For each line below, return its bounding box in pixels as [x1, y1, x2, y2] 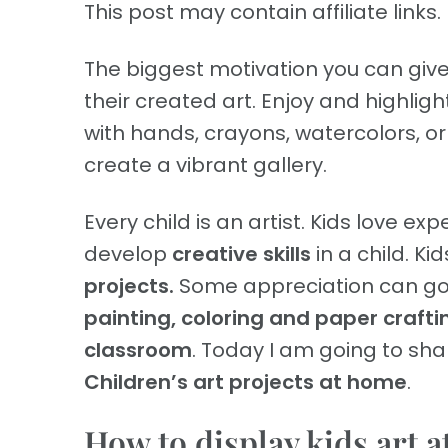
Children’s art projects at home [84, 368, 407, 397]
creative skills [172, 240, 311, 269]
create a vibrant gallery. [84, 151, 327, 180]
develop [84, 240, 172, 269]
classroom [84, 336, 192, 365]
